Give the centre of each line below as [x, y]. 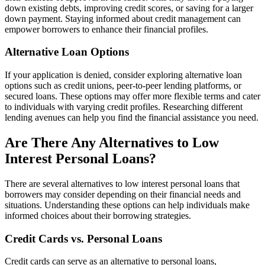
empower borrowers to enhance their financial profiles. [106, 29]
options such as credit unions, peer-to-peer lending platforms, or [123, 86]
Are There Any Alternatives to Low [112, 143]
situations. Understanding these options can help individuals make [127, 205]
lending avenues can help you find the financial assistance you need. [132, 118]
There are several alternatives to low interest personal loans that [122, 184]
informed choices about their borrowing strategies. [98, 216]
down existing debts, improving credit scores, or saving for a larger [129, 8]
